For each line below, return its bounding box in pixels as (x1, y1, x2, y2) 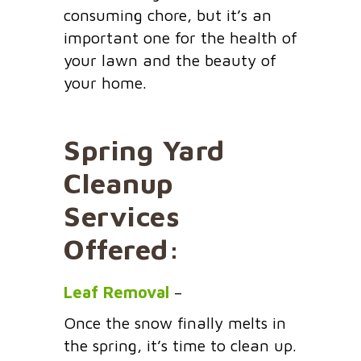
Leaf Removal (64, 283, 169, 302)
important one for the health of (64, 28, 297, 48)
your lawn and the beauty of (64, 51, 276, 70)
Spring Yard (64, 133, 225, 167)
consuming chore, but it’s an (64, 6, 272, 25)
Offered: (64, 232, 180, 266)
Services (64, 199, 180, 233)
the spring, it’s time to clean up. (64, 336, 297, 355)
